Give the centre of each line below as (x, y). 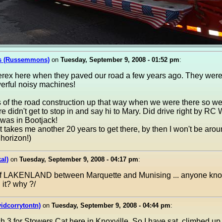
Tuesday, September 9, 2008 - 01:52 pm (120, 60)
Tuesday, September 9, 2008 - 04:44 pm (111, 205)
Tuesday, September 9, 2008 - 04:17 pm (79, 159)
